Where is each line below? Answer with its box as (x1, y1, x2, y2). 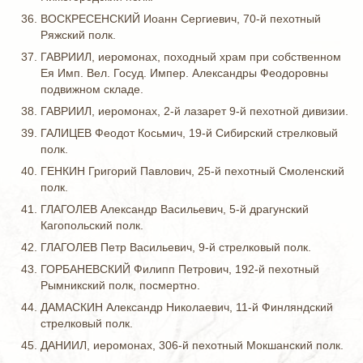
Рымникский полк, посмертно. (41, 279, 200, 292)
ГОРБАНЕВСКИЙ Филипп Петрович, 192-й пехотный (41, 263, 319, 275)
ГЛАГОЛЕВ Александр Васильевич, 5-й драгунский (41, 203, 309, 216)
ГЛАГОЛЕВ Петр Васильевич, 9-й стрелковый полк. (41, 241, 311, 254)
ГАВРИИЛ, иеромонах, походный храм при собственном (41, 50, 341, 63)
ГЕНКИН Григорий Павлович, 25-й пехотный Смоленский (41, 164, 344, 177)
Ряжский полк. (41, 28, 116, 41)
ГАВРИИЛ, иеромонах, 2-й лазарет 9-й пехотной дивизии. (41, 105, 348, 117)
